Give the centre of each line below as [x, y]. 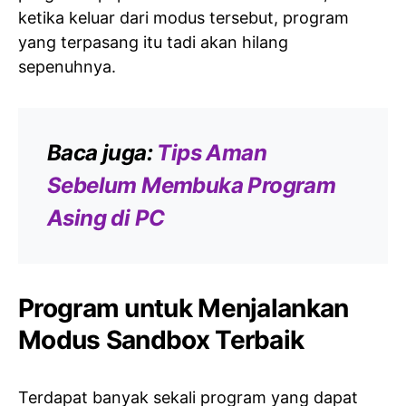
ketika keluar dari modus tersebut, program [184, 18]
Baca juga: [102, 153]
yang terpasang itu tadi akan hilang [153, 43]
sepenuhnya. [67, 67]
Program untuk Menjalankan [184, 309]
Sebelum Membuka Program [192, 186]
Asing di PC [106, 218]
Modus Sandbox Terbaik [161, 340]
